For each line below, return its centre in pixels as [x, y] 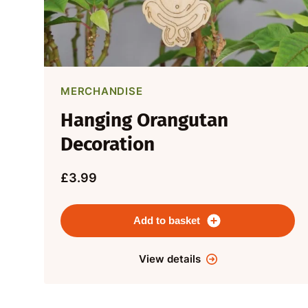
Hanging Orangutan [144, 120]
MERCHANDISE [102, 91]
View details [169, 259]
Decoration [108, 144]
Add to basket [167, 221]
